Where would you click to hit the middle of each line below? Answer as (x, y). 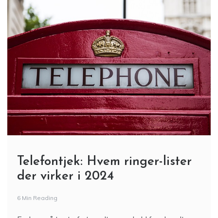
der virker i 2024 (65, 176)
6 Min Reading (37, 198)
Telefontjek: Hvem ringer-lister (104, 162)
